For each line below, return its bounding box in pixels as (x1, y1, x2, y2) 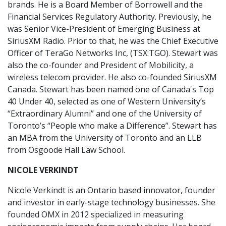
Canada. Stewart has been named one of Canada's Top (8, 84, 214, 95)
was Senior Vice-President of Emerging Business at (8, 23, 200, 34)
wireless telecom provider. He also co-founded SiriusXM (8, 72, 217, 83)
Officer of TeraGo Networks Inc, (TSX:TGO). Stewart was (8, 47, 218, 59)
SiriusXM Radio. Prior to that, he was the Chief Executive (8, 35, 218, 46)
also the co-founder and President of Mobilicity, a (8, 60, 194, 71)
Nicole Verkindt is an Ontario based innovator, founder (8, 185, 215, 196)
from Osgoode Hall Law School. (8, 144, 125, 155)
